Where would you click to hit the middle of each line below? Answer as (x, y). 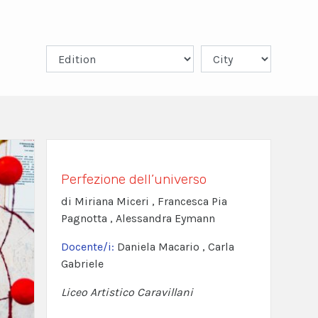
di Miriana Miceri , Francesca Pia (144, 202)
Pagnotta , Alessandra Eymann (138, 219)
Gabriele (82, 264)
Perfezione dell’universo (133, 180)
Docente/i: (89, 247)
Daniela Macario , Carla (175, 247)
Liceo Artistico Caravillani (127, 292)
